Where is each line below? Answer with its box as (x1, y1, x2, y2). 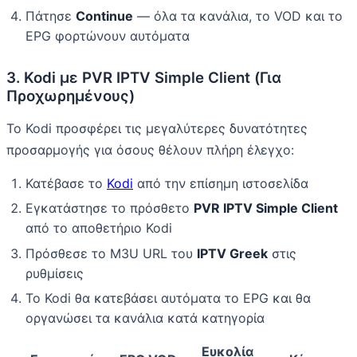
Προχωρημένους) (6, 87, 135, 106)
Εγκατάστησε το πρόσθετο (25, 200, 194, 217)
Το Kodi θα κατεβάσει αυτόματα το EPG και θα (25, 290, 311, 307)
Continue (76, 7, 133, 24)
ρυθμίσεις (25, 265, 84, 281)
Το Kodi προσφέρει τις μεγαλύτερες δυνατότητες (6, 120, 308, 137)
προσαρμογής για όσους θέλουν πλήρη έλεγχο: (6, 142, 294, 159)
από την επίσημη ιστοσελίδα (133, 175, 308, 192)
